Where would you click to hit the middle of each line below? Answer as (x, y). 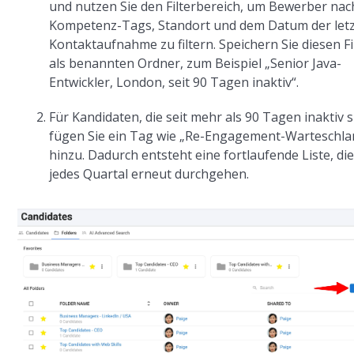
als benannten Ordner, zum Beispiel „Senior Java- (196, 63)
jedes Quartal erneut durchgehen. (149, 173)
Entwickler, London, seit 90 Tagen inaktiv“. (174, 82)
